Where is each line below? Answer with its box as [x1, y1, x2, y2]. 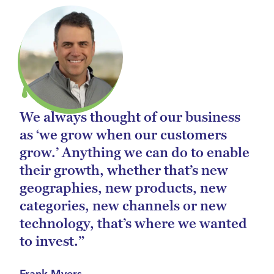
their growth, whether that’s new [20, 163, 228, 179]
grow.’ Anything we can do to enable [20, 145, 250, 161]
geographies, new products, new [20, 180, 227, 197]
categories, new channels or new [20, 198, 227, 215]
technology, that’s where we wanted [20, 216, 247, 232]
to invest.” [20, 234, 84, 250]
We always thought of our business [20, 109, 240, 126]
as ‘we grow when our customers [20, 127, 227, 144]
